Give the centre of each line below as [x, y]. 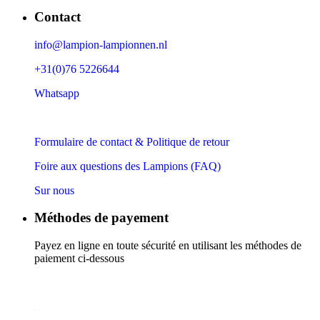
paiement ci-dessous [79, 259]
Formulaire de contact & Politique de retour [132, 141]
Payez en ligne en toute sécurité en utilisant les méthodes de [168, 246]
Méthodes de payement [101, 218]
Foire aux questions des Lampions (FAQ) [127, 166]
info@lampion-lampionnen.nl [101, 44]
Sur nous [54, 190]
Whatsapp [57, 93]
